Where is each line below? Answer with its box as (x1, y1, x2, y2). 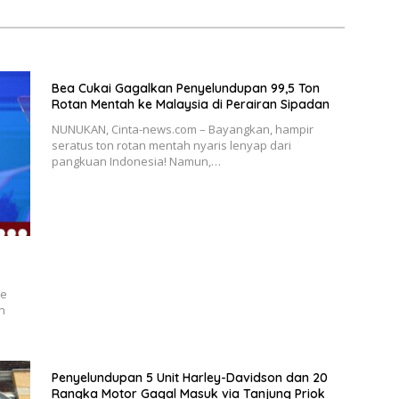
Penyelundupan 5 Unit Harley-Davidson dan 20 (51, 370, 328, 387)
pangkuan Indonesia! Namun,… (51, 153, 221, 170)
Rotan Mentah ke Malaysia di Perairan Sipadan (51, 96, 330, 113)
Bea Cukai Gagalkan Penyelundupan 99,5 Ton (51, 80, 320, 97)
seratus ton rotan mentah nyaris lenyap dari (51, 137, 291, 154)
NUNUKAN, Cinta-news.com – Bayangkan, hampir (51, 121, 313, 138)
